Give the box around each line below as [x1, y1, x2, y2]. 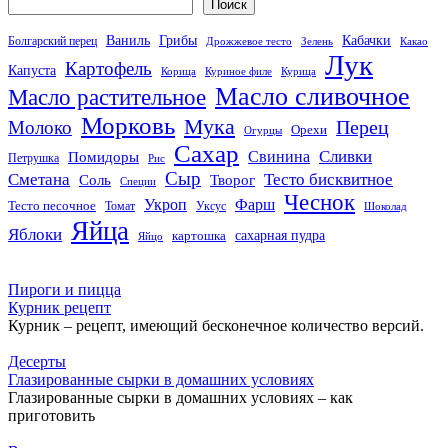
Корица [161, 64, 196, 77]
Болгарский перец [8, 33, 97, 48]
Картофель [65, 57, 152, 79]
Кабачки [342, 31, 391, 48]
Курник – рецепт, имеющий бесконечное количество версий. [8, 316, 424, 334]
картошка [172, 228, 226, 243]
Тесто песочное [8, 197, 96, 213]
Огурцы [244, 123, 282, 136]
